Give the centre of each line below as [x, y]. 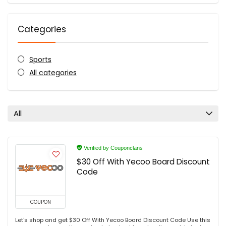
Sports [40, 59]
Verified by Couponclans [112, 148]
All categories [53, 72]
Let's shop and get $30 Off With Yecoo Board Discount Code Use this [113, 220]
